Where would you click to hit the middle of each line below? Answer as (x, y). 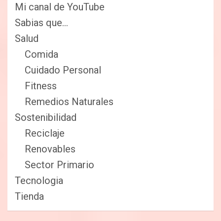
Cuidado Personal (63, 70)
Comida (41, 54)
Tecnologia (39, 180)
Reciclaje (45, 133)
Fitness (41, 86)
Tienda (29, 196)
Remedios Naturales (69, 101)
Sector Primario (59, 165)
